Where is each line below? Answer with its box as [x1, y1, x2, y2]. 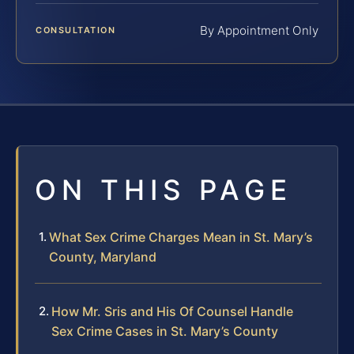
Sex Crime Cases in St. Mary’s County [51, 322, 278, 339]
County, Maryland [49, 248, 156, 265]
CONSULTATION [36, 24, 116, 36]
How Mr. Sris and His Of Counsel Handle [51, 303, 293, 319]
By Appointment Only [200, 22, 318, 38]
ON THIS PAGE [35, 172, 292, 206]
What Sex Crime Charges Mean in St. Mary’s [49, 228, 313, 245]
